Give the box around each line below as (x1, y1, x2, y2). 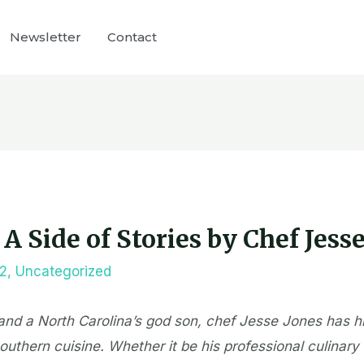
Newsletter (10, 29, 81, 45)
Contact (107, 29, 157, 45)
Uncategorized (15, 262, 112, 279)
